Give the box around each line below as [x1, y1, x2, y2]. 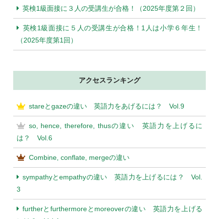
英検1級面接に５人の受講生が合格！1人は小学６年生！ [22, 24, 203, 32]
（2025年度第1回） [16, 36, 77, 44]
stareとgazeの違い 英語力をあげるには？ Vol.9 [28, 102, 184, 110]
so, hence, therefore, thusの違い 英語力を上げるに [28, 122, 203, 130]
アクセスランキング [79, 76, 140, 85]
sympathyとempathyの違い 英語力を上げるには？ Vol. [22, 173, 203, 181]
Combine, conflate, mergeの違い [28, 153, 130, 162]
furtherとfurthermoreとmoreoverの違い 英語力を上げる [22, 205, 203, 213]
